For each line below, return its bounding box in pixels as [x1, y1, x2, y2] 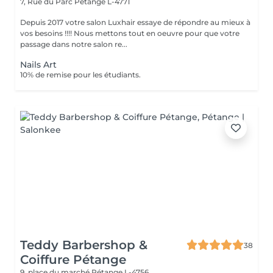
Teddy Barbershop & [20, 238, 147, 252]
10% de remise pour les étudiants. [20, 70, 141, 79]
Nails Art [20, 59, 57, 70]
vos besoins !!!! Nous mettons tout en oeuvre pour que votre [20, 29, 74, 38]
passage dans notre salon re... [20, 40, 127, 49]
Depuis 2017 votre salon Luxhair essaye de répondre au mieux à [20, 18, 250, 27]
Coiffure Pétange [20, 252, 126, 267]
